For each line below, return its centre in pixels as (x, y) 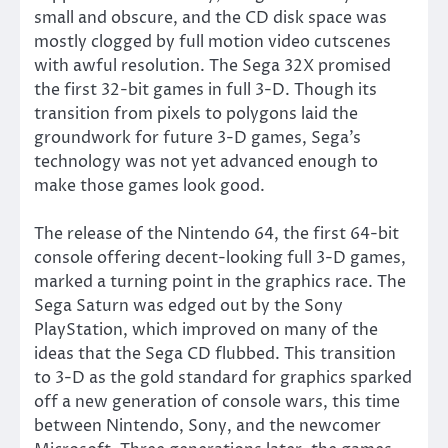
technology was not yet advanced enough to (206, 162)
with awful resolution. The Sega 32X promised (212, 66)
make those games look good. (149, 186)
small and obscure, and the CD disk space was (210, 18)
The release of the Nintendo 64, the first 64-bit (216, 234)
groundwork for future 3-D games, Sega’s (197, 138)
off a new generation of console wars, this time (217, 402)
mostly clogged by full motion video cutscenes (212, 42)
